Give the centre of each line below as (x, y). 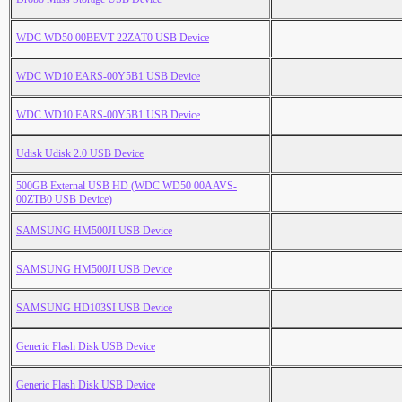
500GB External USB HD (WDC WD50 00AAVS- (127, 186)
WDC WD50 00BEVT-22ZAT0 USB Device (113, 38)
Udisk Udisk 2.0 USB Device (80, 154)
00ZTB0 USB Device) (64, 200)
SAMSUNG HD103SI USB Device (94, 308)
